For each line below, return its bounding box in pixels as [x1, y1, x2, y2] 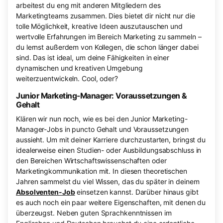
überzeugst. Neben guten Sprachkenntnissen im [16, 209, 172, 218]
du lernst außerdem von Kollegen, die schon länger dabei [16, 43, 199, 52]
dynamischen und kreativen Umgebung [16, 64, 143, 73]
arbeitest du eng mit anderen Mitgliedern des [16, 1, 161, 10]
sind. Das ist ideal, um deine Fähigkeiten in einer [16, 53, 169, 62]
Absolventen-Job [16, 188, 75, 197]
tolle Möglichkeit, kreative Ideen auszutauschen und [16, 22, 183, 31]
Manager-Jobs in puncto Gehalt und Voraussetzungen [16, 125, 189, 134]
